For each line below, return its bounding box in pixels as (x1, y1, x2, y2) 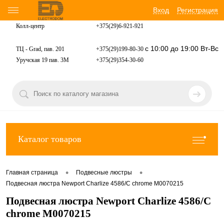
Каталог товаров (18, 134, 81, 144)
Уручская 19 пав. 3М (16, 56, 69, 64)
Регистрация (177, 6, 218, 14)
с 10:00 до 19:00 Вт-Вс (145, 44, 218, 53)
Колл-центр (16, 22, 44, 29)
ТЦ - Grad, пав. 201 (16, 45, 64, 53)
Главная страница (6, 169, 58, 176)
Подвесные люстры (76, 169, 132, 176)
